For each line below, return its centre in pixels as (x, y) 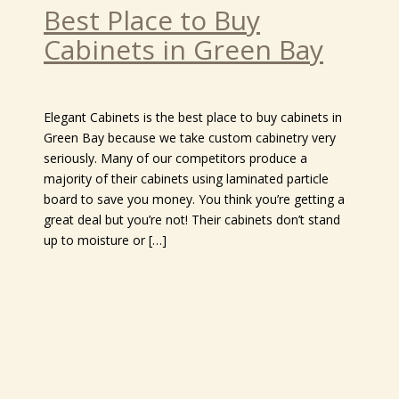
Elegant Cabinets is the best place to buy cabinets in (193, 117)
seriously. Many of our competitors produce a (175, 158)
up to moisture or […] (105, 240)
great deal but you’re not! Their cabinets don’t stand (192, 220)
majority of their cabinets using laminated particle (186, 179)
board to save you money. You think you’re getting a (194, 199)
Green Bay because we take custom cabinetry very (190, 138)
